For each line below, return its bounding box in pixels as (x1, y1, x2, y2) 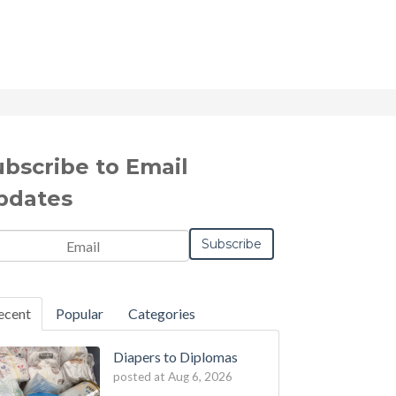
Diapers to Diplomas (112, 348, 238, 365)
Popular (56, 305, 104, 322)
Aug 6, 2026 (167, 369, 232, 384)
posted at (112, 369, 165, 384)
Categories (128, 305, 196, 322)
